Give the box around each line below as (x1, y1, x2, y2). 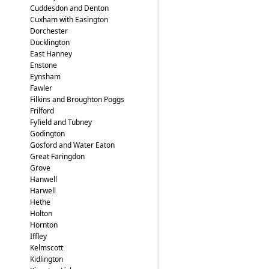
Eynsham (29, 71, 61, 82)
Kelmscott (29, 243, 63, 253)
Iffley (29, 231, 47, 241)
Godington (29, 128, 65, 139)
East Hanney (29, 49, 72, 59)
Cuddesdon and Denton (29, 3, 109, 13)
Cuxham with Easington (29, 14, 108, 25)
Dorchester (29, 26, 68, 36)
